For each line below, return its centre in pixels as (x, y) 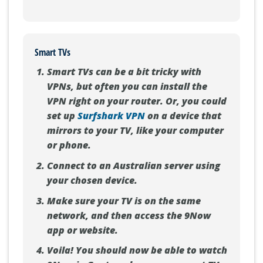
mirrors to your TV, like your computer (135, 131)
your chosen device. (92, 180)
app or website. (82, 230)
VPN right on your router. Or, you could (136, 101)
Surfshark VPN (111, 116)
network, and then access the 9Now (129, 215)
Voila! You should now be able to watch (137, 250)
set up (62, 116)
